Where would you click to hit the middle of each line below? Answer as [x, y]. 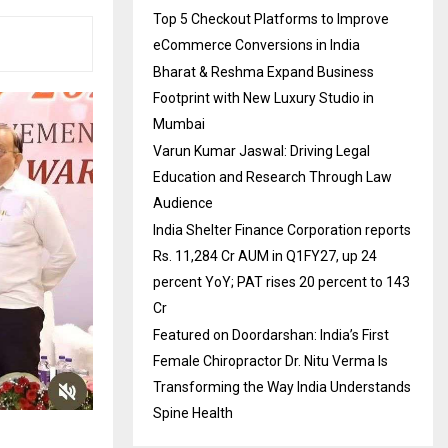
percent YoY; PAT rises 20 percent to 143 [281, 281]
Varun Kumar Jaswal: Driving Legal [261, 150]
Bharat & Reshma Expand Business [263, 71]
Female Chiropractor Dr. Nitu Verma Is [270, 360]
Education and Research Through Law [272, 176]
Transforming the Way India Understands [282, 386]
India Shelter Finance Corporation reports [282, 229]
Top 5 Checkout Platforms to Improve [271, 18]
